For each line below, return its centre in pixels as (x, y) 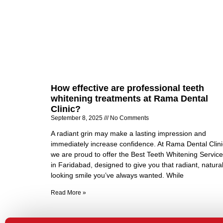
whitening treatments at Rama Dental (129, 98)
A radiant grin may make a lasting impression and (128, 133)
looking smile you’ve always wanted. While (117, 175)
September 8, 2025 (77, 118)
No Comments (129, 118)
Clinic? (66, 109)
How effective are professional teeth (127, 88)
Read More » (68, 192)
